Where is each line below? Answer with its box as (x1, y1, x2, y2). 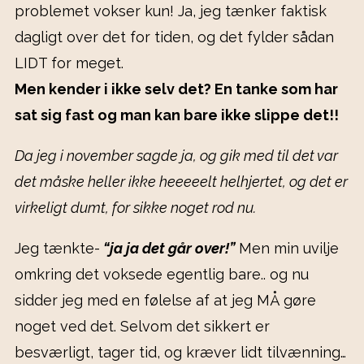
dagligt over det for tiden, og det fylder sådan (15, 28, 334, 46)
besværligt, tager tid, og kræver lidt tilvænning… (15, 344, 346, 362)
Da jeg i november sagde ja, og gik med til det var (15, 147, 338, 165)
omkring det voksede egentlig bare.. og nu (15, 266, 309, 284)
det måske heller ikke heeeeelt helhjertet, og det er (15, 173, 348, 191)
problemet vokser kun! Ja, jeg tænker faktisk (15, 2, 327, 20)
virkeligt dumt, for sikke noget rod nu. (15, 199, 256, 217)
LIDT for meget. (15, 54, 123, 72)
